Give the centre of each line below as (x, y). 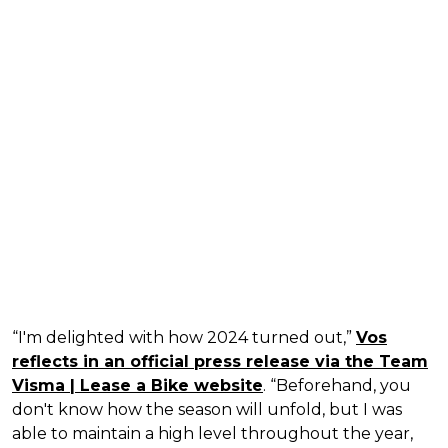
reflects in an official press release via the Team (220, 361)
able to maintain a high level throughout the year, (212, 433)
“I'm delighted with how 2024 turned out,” (184, 337)
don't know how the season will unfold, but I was (207, 409)
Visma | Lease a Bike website (137, 385)
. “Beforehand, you (337, 385)
